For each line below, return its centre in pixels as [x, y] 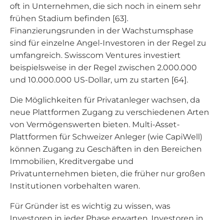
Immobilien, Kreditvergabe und [72, 161]
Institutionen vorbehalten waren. [75, 186]
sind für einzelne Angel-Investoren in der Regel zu [108, 43]
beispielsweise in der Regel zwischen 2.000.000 [103, 68]
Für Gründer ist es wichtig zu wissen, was [90, 206]
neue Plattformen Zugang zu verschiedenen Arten [110, 112]
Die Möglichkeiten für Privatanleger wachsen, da [105, 100]
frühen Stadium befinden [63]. [69, 18]
